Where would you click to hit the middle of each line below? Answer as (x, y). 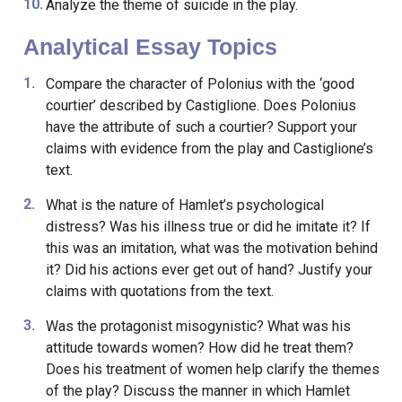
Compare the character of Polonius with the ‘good (200, 84)
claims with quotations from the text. (161, 291)
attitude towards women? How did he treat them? (199, 348)
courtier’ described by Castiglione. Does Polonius (201, 105)
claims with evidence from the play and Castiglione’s (209, 149)
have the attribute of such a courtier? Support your (201, 127)
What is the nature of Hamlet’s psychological (184, 205)
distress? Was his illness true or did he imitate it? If (208, 227)
